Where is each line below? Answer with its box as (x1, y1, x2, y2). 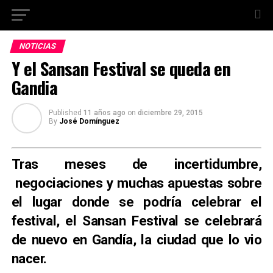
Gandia (11, 74, 58, 100)
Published (48, 108, 82, 117)
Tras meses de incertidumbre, (11, 156, 262, 172)
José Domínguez (58, 117, 119, 126)
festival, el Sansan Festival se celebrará (11, 213, 262, 229)
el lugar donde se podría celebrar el (11, 194, 262, 210)
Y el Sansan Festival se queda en (11, 55, 231, 81)
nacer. (11, 250, 47, 266)
